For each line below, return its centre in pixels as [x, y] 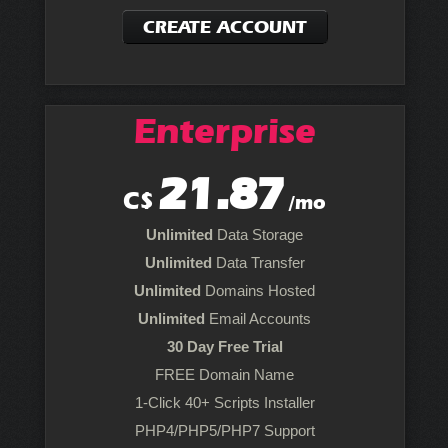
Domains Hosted [258, 290]
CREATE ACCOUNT [224, 27]
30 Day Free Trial [224, 346]
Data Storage [258, 234]
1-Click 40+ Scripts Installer [224, 402]
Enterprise [224, 131]
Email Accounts [258, 318]
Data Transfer [258, 262]
